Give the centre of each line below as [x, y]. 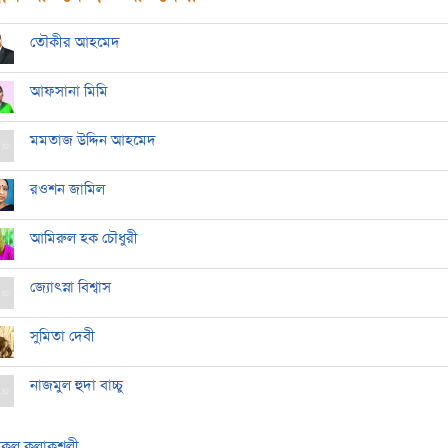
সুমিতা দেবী [62, 336]
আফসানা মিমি [69, 91]
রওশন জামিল [67, 189]
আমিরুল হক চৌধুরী [84, 238]
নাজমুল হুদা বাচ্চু [76, 385]
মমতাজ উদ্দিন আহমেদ [93, 140]
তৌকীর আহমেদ [75, 42]
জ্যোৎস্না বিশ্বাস [70, 287]
